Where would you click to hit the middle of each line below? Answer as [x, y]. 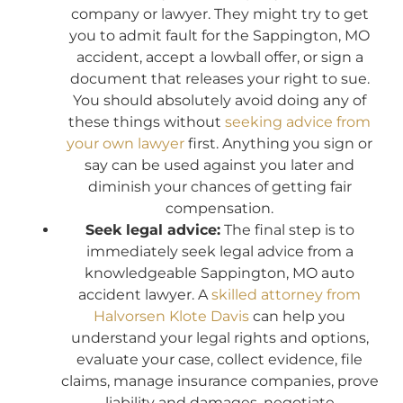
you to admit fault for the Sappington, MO [219, 35]
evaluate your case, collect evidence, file [219, 359]
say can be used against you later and [219, 165]
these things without [147, 121]
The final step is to [287, 229]
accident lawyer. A [145, 294]
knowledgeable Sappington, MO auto [219, 273]
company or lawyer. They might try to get [219, 13]
